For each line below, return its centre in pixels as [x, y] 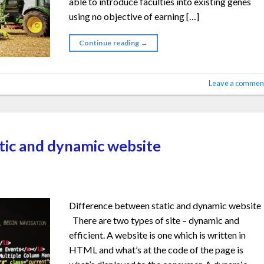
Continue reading [110, 42]
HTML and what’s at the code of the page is [156, 250]
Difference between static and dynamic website [165, 206]
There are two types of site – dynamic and [154, 220]
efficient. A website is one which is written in [158, 235]
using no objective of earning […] [134, 16]
